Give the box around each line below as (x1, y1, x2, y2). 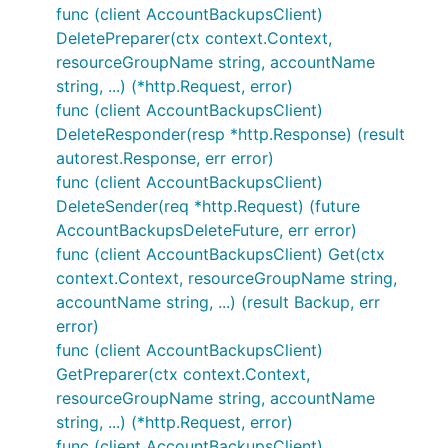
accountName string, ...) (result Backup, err (56, 292, 380, 312)
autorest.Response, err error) (56, 148, 274, 168)
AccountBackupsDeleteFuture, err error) (56, 220, 357, 240)
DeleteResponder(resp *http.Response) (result (56, 124, 405, 144)
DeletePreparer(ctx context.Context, (56, 28, 332, 48)
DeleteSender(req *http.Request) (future (56, 196, 360, 216)
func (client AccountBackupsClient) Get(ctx (56, 244, 385, 264)
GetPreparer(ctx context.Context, (56, 364, 310, 384)
